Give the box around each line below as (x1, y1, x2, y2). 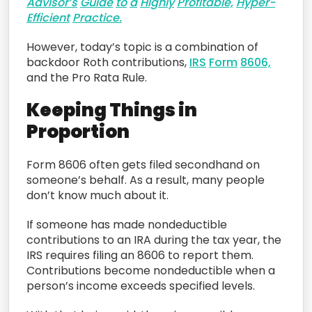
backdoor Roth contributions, (26, 54, 189, 70)
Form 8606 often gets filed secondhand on (26, 156, 260, 173)
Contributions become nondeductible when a (26, 262, 275, 279)
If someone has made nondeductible (26, 216, 227, 233)
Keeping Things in (26, 97, 197, 123)
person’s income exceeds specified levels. (26, 277, 255, 294)
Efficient (26, 9, 70, 26)
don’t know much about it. (26, 187, 169, 203)
